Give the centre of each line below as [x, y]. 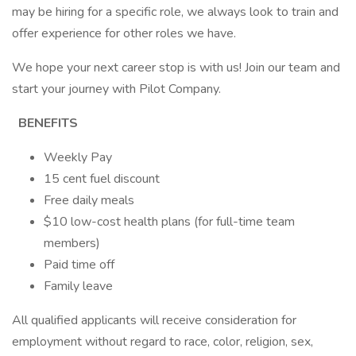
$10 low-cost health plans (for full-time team [169, 222]
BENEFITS [46, 123]
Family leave [78, 286]
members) [72, 243]
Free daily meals [89, 200]
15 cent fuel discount [102, 179]
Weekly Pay [78, 157]
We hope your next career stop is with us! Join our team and [176, 68]
